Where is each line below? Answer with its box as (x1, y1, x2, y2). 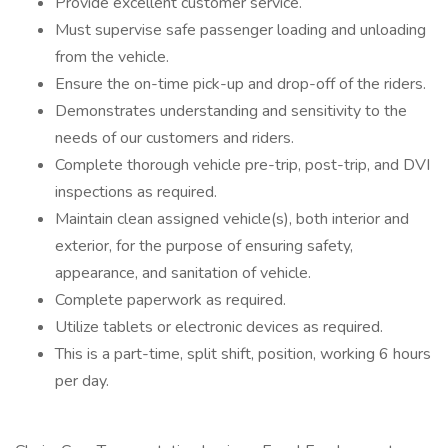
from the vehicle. (55, 46, 169, 68)
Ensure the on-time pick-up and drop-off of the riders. (55, 73, 426, 95)
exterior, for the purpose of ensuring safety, (55, 235, 353, 257)
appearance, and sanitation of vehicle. (55, 262, 311, 284)
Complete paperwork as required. (55, 289, 286, 311)
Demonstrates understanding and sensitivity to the (55, 100, 407, 122)
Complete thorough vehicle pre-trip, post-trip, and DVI (55, 154, 430, 176)
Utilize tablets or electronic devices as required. (55, 316, 383, 338)
